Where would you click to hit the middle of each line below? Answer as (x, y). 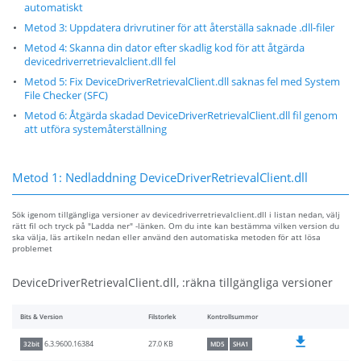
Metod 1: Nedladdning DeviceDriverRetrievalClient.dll (160, 178)
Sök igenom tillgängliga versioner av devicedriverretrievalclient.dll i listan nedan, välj (176, 215)
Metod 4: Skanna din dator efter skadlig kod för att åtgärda (164, 48)
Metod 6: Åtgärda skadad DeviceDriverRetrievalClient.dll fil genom (181, 116)
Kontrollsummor (232, 317)
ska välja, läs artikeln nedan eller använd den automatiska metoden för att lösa (166, 237)
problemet (32, 249)
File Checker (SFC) (66, 96)
